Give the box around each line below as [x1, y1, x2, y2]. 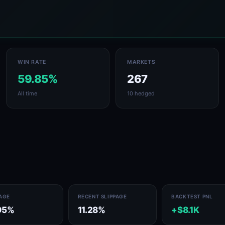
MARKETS [127, 59, 156, 65]
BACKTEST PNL [171, 193, 213, 199]
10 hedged [127, 90, 155, 97]
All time [18, 90, 37, 97]
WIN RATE [18, 59, 46, 65]
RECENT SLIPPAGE [77, 193, 127, 199]
